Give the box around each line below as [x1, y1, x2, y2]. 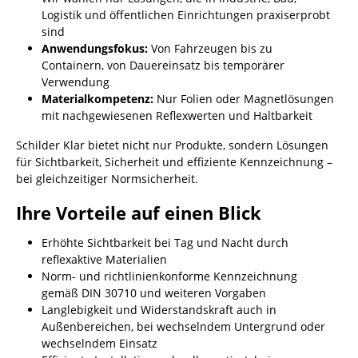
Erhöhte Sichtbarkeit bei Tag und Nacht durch [42, 235, 288, 250]
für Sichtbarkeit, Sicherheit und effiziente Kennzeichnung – [16, 154, 332, 169]
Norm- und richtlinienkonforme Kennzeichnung [42, 268, 297, 284]
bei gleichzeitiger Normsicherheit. [16, 171, 198, 186]
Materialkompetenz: [42, 91, 153, 106]
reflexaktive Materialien [42, 252, 167, 267]
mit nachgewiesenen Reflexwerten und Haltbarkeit [42, 108, 312, 123]
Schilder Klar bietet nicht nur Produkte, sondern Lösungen [16, 137, 328, 153]
